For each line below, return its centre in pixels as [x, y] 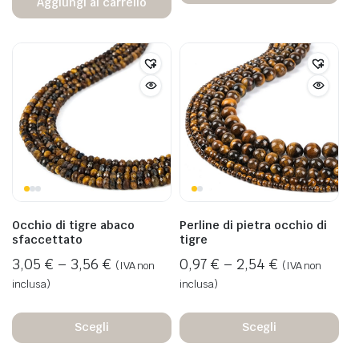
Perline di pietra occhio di [253, 225]
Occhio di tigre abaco [73, 225]
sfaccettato [47, 239]
